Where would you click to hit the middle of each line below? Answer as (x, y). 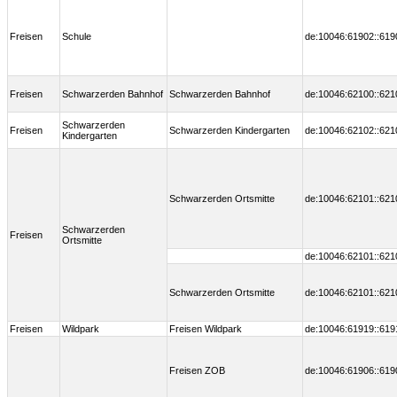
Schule (77, 37)
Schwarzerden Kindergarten (230, 131)
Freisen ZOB (197, 371)
